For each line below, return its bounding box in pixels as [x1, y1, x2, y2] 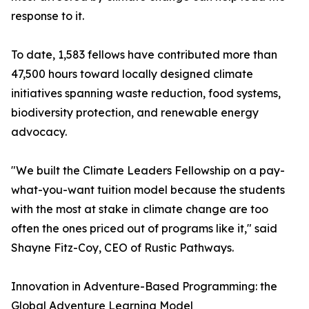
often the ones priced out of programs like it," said [11, 221, 277, 236]
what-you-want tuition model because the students [11, 183, 285, 197]
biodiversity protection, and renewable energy [11, 106, 259, 120]
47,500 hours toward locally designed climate [11, 67, 253, 81]
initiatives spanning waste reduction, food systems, [11, 86, 281, 101]
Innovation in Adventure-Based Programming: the [11, 279, 277, 294]
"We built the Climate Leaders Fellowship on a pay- [11, 163, 285, 178]
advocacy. [11, 125, 67, 139]
